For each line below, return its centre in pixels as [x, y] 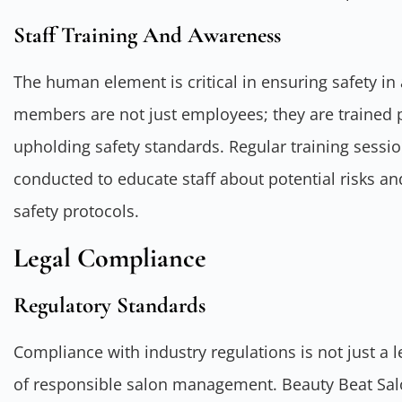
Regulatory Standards [109, 305]
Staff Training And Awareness [147, 35]
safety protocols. [76, 211]
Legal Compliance [110, 258]
